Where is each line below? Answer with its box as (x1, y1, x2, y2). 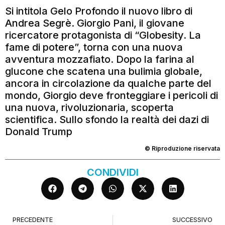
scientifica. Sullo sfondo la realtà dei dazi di (5, 113, 209, 126)
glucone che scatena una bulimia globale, (5, 65, 202, 77)
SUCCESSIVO (172, 215, 212, 223)
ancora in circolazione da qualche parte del (5, 77, 211, 89)
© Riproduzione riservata (145, 144, 220, 152)
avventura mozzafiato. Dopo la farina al (5, 53, 194, 65)
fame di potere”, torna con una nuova (5, 41, 183, 53)
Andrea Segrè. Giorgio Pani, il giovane (5, 17, 184, 29)
